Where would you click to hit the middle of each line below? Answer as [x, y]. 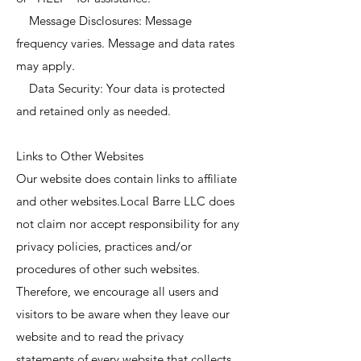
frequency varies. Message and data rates [125, 43]
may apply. [46, 66]
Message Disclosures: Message [104, 21]
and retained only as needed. [93, 111]
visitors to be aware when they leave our [123, 314]
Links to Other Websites [81, 156]
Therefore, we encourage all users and [117, 291]
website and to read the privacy [100, 336]
